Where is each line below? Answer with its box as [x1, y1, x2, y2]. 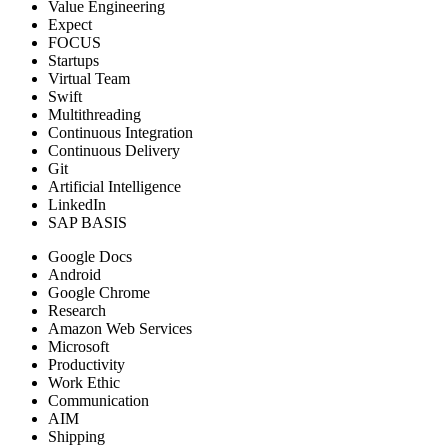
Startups [48, 51, 99, 69]
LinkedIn [48, 195, 106, 213]
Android [48, 265, 101, 283]
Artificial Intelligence [48, 177, 181, 195]
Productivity [48, 355, 125, 373]
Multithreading [48, 105, 141, 123]
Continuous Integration [48, 123, 193, 141]
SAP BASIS [48, 213, 127, 231]
